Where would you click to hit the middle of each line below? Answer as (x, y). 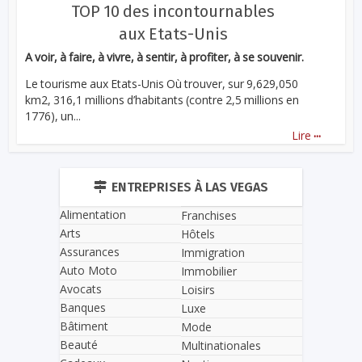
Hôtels (198, 234)
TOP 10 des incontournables (173, 12)
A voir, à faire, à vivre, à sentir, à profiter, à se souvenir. (165, 57)
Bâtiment (84, 326)
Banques (83, 308)
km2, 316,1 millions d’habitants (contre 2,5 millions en (162, 100)
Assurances (90, 252)
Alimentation (93, 215)
